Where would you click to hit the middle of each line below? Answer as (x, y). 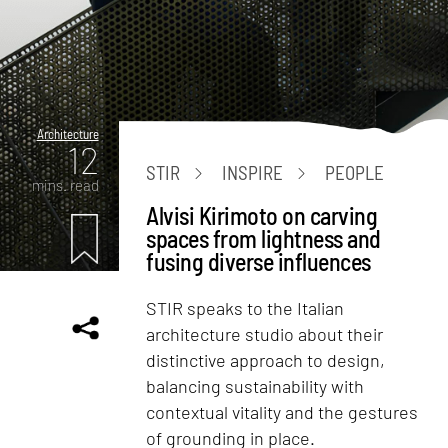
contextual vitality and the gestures (282, 411)
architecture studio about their (265, 333)
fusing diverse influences (258, 261)
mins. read (65, 184)
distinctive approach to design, (266, 359)
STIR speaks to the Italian (245, 307)
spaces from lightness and (263, 238)
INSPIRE (253, 173)
